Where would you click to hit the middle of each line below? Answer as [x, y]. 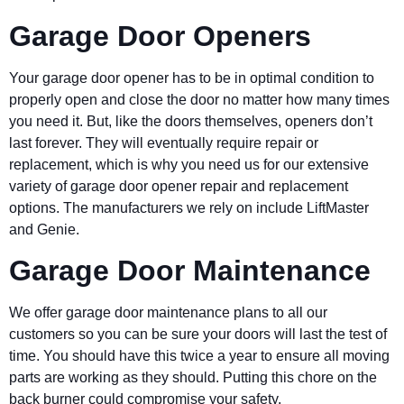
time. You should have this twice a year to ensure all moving [199, 355]
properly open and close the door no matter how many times [199, 99]
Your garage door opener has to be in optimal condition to [192, 78]
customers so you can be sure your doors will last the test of [198, 334]
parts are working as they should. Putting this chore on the [193, 377]
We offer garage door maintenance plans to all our [168, 312]
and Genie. [44, 229]
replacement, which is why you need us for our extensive [189, 164]
